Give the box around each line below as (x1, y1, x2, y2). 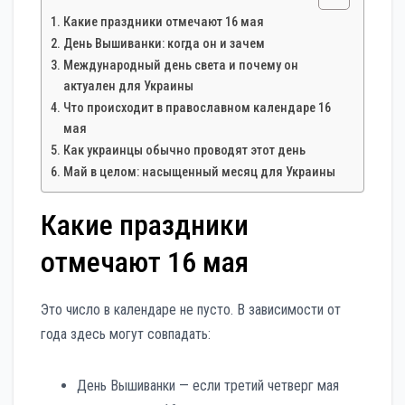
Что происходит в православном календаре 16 (62, 99, 331, 116)
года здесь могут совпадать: (41, 325, 211, 343)
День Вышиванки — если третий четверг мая (77, 376, 339, 394)
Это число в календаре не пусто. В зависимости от (41, 300, 341, 318)
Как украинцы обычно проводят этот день (62, 142, 306, 158)
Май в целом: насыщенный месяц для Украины (62, 164, 335, 180)
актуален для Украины (62, 78, 193, 94)
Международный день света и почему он (62, 57, 298, 73)
